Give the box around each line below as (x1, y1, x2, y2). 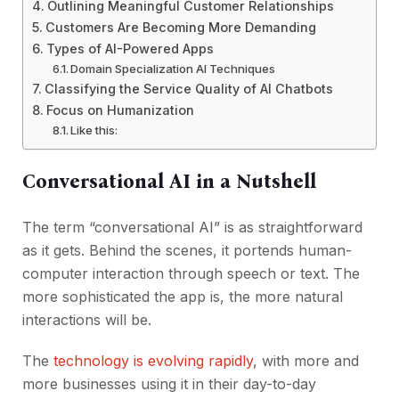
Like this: (70, 123, 118, 138)
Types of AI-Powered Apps (45, 41, 214, 57)
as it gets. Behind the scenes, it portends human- (22, 241, 352, 260)
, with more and (253, 352, 359, 370)
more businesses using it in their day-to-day (22, 375, 316, 394)
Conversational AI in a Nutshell (22, 169, 316, 194)
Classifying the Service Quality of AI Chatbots (44, 81, 333, 97)
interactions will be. (22, 311, 151, 330)
